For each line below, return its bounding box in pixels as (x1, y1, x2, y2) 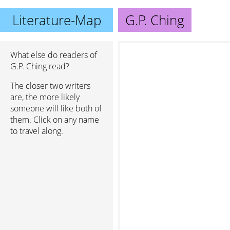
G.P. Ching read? (10, 61, 69, 72)
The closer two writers (10, 80, 90, 91)
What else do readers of (10, 49, 97, 61)
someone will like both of (10, 103, 102, 114)
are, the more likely (10, 91, 80, 103)
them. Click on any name (10, 114, 99, 125)
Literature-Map (12, 11, 101, 29)
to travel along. (10, 125, 63, 137)
